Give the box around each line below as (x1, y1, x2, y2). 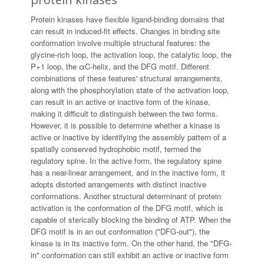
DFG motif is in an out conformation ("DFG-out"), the (31, 226, 210, 237)
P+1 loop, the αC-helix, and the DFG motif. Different (31, 61, 210, 72)
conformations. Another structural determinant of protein (31, 190, 222, 202)
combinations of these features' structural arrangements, (31, 72, 223, 84)
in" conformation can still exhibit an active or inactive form (31, 249, 229, 260)
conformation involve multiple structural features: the (31, 37, 210, 48)
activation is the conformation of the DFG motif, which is (31, 202, 224, 213)
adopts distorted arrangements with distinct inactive (31, 179, 207, 190)
